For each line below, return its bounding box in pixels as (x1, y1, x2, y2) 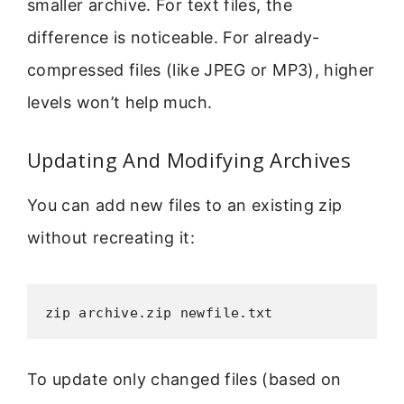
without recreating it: (27, 228, 195, 248)
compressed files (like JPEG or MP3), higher (27, 60, 375, 79)
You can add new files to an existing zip (27, 196, 343, 216)
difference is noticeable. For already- (27, 27, 320, 47)
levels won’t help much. (27, 92, 213, 112)
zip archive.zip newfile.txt (45, 304, 273, 321)
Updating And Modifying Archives (27, 146, 352, 174)
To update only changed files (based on (27, 369, 342, 389)
